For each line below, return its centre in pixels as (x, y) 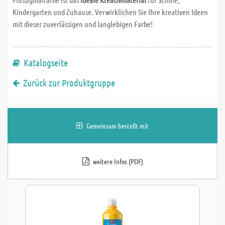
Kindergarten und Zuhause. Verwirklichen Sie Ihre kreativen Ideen (110, 12)
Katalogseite (46, 63)
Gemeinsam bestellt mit (118, 126)
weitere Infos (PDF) (118, 161)
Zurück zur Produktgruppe (69, 83)
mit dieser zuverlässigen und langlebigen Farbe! (83, 24)
